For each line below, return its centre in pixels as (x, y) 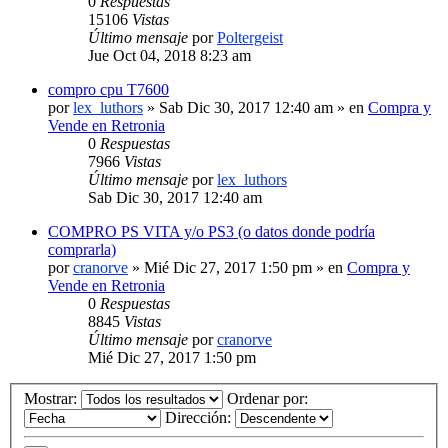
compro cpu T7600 (108, 89)
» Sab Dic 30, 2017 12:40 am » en (255, 107)
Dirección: (200, 418)
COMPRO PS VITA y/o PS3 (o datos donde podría (211, 231)
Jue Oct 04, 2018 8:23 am (169, 55)
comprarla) (82, 249)
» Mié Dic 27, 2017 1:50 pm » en (237, 267)
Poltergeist (250, 37)
